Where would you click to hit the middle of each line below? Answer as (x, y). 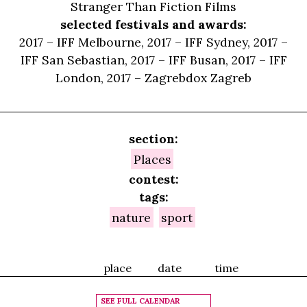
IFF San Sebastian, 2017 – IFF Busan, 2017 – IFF (153, 60)
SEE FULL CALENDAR (140, 300)
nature (132, 217)
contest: (153, 179)
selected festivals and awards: (153, 25)
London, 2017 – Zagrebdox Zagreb (153, 78)
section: (153, 138)
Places (152, 159)
